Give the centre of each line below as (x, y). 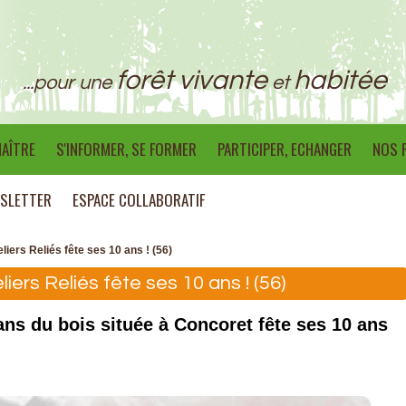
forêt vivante (192, 80)
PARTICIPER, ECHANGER (285, 149)
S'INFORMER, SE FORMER (126, 149)
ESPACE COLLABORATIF (139, 200)
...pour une (69, 83)
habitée (340, 80)
